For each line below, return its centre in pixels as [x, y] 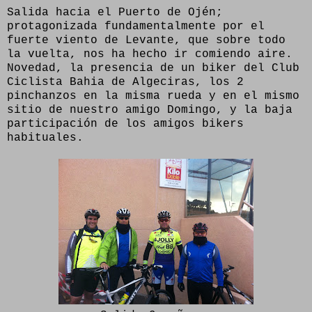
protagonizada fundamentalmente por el [136, 26]
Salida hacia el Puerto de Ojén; [118, 12]
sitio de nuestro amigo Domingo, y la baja [150, 110]
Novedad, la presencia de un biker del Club [153, 68]
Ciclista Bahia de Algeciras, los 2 [125, 82]
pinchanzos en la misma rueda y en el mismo [153, 96]
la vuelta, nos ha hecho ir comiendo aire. [150, 54]
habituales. [45, 138]
